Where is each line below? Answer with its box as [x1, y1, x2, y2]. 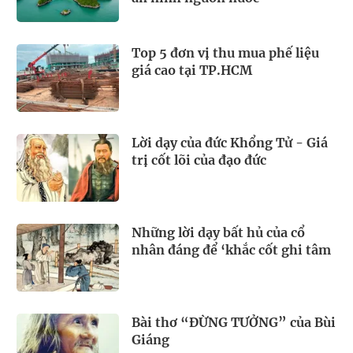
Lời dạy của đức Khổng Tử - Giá [132, 135, 328, 151]
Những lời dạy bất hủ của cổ [132, 224, 305, 240]
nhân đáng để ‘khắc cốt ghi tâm [132, 241, 331, 258]
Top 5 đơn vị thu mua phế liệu [132, 45, 319, 61]
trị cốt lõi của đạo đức [132, 152, 266, 169]
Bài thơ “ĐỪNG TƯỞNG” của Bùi [132, 314, 336, 330]
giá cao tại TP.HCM [132, 62, 252, 79]
